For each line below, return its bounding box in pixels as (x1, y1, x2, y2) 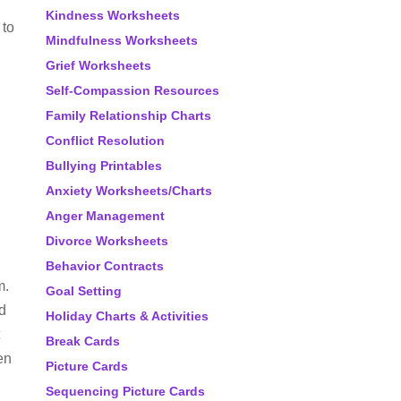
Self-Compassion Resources (46, 83, 219, 98)
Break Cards (46, 334, 120, 348)
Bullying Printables (46, 158, 162, 173)
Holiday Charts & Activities (46, 309, 209, 323)
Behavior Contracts (46, 259, 164, 273)
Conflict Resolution (46, 133, 165, 148)
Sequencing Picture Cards (46, 384, 205, 398)
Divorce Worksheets (46, 234, 168, 248)
